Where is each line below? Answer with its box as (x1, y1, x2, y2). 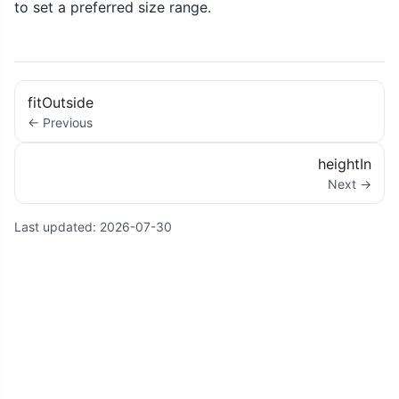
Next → (327, 175, 371, 191)
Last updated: (14, 218, 100, 234)
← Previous (28, 114, 94, 130)
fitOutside (28, 93, 94, 111)
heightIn (317, 154, 371, 173)
